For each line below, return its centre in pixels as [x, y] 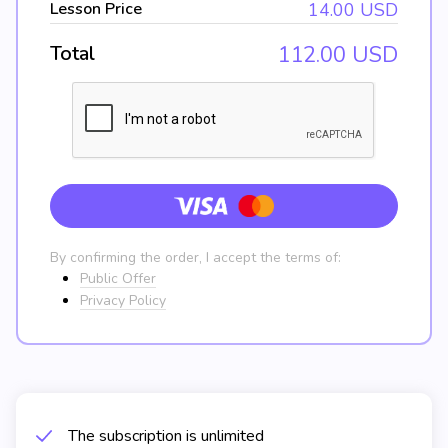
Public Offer [118, 278]
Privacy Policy [123, 300]
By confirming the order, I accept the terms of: [195, 257]
